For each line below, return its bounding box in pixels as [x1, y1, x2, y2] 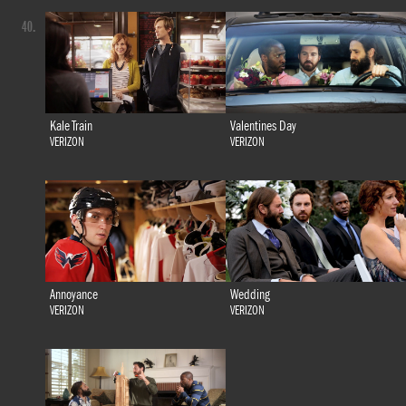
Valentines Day [229, 117, 296, 134]
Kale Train [49, 117, 92, 134]
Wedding [229, 285, 270, 303]
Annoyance [49, 285, 98, 303]
